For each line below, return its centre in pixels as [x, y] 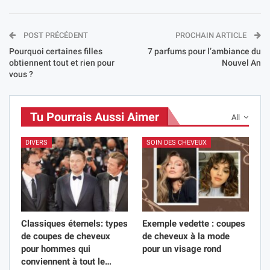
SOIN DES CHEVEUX [177, 142]
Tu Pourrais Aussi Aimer [95, 117]
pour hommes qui [56, 249]
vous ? [21, 74]
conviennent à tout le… [66, 261]
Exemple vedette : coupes [194, 223]
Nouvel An [241, 63]
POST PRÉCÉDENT [55, 36]
